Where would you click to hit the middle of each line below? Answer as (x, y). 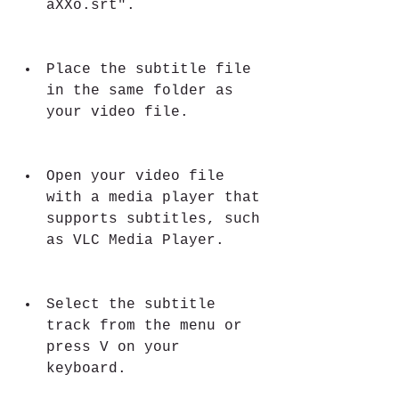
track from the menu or (144, 326)
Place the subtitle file (149, 69)
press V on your (113, 347)
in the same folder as (140, 91)
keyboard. (86, 369)
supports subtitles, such (153, 219)
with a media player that (153, 198)
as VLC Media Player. (135, 240)
